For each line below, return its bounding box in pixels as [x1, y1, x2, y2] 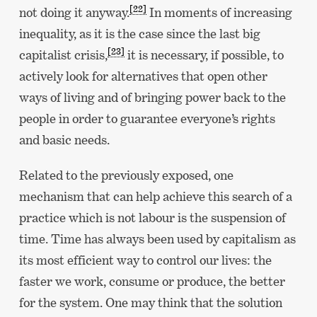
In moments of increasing [146, 5, 292, 21]
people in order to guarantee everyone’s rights [18, 111, 275, 127]
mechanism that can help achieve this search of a [18, 188, 292, 204]
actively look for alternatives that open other [18, 69, 267, 84]
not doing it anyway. [18, 5, 129, 21]
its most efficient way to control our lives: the [18, 252, 272, 267]
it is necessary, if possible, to [124, 47, 284, 63]
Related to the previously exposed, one [18, 167, 234, 183]
